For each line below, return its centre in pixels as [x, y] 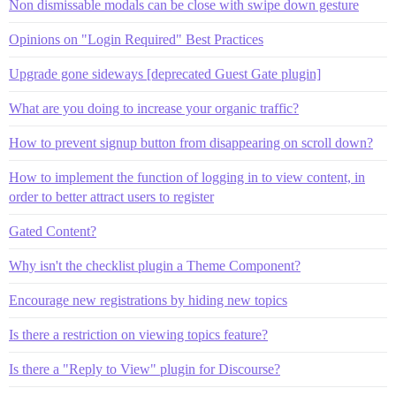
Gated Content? [53, 231]
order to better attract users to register [111, 196]
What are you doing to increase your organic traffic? [154, 108]
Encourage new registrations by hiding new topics [148, 300]
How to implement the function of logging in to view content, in [187, 177]
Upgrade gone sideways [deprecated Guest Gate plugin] [165, 73]
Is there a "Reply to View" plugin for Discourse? [145, 369]
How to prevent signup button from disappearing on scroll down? [191, 142]
